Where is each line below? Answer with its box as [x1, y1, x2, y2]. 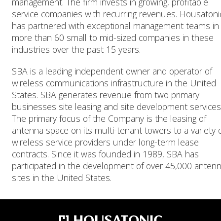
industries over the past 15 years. [12, 43, 141, 55]
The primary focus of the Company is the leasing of [12, 112, 206, 124]
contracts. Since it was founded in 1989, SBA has [12, 148, 199, 160]
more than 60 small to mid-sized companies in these [12, 32, 214, 43]
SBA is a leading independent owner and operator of [12, 65, 212, 77]
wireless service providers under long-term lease [12, 136, 199, 148]
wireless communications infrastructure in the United [12, 77, 216, 89]
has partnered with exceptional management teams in [12, 20, 219, 32]
